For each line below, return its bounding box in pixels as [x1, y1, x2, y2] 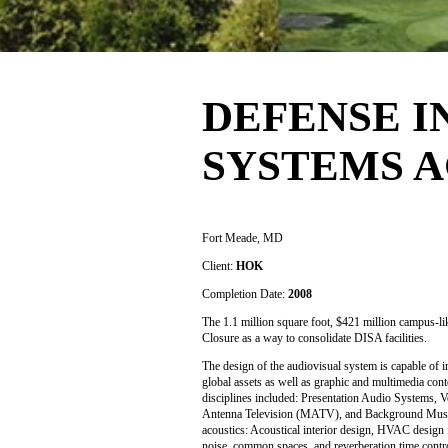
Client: [202, 259, 236, 273]
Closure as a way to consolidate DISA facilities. [202, 331, 427, 345]
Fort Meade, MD [202, 231, 283, 245]
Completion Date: [202, 287, 288, 301]
